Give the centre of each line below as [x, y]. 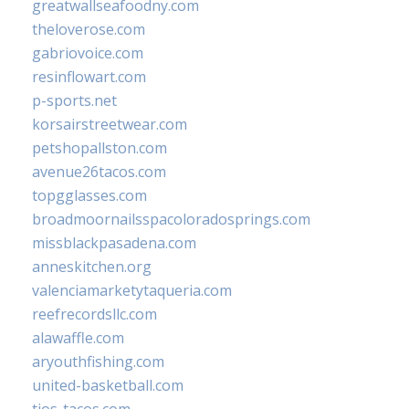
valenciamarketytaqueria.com [132, 290]
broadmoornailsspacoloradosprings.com [171, 219]
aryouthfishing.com [98, 361]
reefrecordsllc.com [94, 314]
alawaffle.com [78, 337]
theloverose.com [89, 29]
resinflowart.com [89, 76]
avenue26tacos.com [99, 171]
